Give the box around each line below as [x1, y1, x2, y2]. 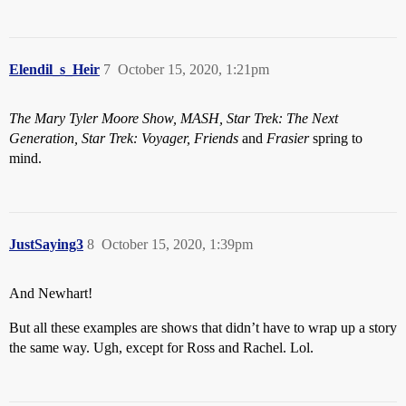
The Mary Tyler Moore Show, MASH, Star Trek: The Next [9, 111, 338, 127]
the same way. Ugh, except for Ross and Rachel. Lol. [9, 340, 314, 356]
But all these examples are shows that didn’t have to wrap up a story [9, 320, 397, 336]
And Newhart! [9, 285, 92, 302]
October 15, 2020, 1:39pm [101, 237, 253, 253]
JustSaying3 [9, 237, 83, 253]
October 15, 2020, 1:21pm [118, 62, 269, 78]
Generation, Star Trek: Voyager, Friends [9, 130, 238, 147]
